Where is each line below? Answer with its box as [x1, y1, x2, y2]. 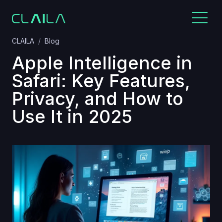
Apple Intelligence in [12, 52, 192, 74]
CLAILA [12, 37, 34, 45]
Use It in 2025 [12, 106, 132, 127]
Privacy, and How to [12, 88, 183, 110]
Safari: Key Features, [12, 70, 190, 92]
